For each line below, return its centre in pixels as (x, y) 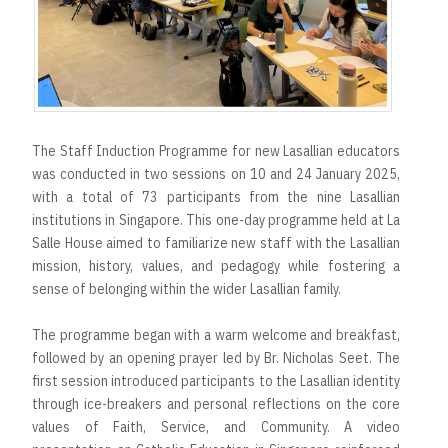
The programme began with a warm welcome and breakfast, (216, 334)
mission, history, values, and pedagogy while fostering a (216, 265)
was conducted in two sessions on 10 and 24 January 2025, (216, 173)
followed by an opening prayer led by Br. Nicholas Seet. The (216, 357)
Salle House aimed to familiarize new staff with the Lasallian (216, 242)
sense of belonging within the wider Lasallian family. (186, 288)
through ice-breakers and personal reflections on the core (216, 403)
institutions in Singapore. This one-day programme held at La (216, 219)
